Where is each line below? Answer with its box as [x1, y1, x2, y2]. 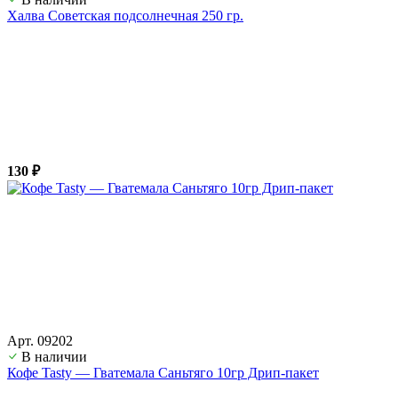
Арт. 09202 [7, 332, 73, 348]
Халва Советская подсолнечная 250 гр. [7, 7, 243, 23]
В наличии [21, 348, 87, 364]
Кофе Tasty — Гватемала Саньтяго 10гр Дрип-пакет [7, 364, 319, 380]
